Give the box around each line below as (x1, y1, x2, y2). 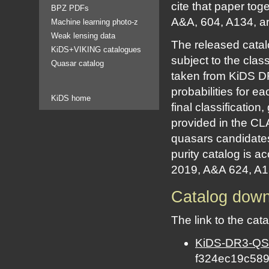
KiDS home (51, 94, 91, 103)
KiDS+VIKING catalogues (51, 45, 141, 54)
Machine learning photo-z (51, 17, 138, 26)
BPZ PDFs (51, 4, 89, 13)
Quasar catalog (51, 59, 104, 68)
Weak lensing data (51, 31, 115, 40)
